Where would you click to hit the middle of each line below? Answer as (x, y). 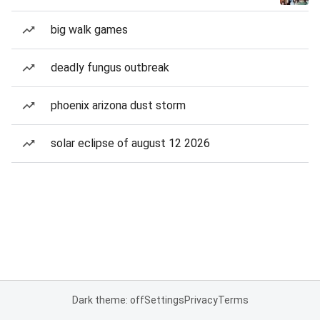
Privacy (201, 300)
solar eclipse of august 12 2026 (130, 143)
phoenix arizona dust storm (118, 105)
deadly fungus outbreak (110, 67)
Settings (164, 300)
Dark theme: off (108, 300)
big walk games (89, 30)
